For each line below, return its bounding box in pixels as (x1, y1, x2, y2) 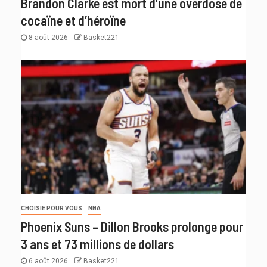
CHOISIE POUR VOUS (21, 204, 82, 212)
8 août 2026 (27, 33, 70, 42)
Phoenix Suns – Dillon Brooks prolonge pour (21, 218, 243, 234)
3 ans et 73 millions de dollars (21, 235, 174, 252)
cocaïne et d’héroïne (21, 12, 126, 28)
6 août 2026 (27, 256, 70, 265)
